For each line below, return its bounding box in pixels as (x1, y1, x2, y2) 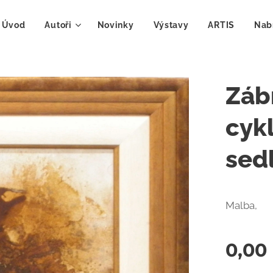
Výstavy (153, 20, 189, 30)
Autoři (44, 20, 72, 30)
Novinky (97, 20, 134, 30)
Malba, (225, 199, 260, 211)
